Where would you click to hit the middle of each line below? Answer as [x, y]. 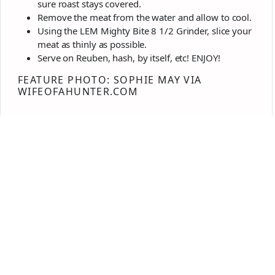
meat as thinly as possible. [92, 45]
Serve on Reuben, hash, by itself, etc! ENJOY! [129, 58]
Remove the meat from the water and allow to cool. [145, 17]
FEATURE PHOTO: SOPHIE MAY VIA [110, 80]
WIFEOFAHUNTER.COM [78, 92]
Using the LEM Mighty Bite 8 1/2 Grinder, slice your [145, 31]
